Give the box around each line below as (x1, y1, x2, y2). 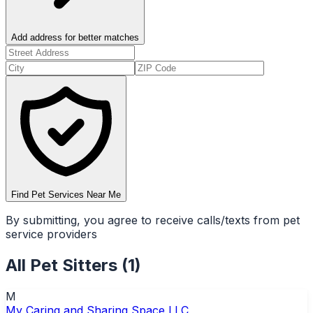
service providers (6, 226, 97, 241)
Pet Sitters (30, 254, 117, 275)
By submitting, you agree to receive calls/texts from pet (6, 212, 300, 227)
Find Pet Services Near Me (11, 189, 121, 200)
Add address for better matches (11, 31, 139, 43)
